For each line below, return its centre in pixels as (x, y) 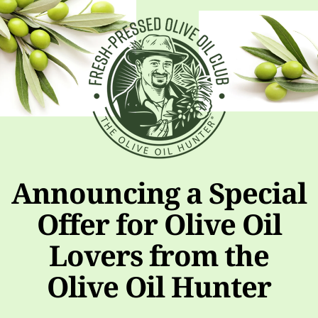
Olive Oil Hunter (159, 286)
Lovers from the (159, 255)
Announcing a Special (159, 193)
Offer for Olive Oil (159, 224)
